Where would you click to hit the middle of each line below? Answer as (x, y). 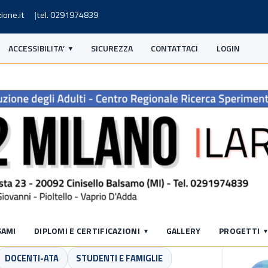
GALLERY (183, 230)
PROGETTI (240, 230)
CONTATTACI (175, 48)
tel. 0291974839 (67, 15)
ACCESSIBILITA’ (37, 48)
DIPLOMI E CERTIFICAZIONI (87, 230)
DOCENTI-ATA (32, 258)
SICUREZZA (112, 48)
